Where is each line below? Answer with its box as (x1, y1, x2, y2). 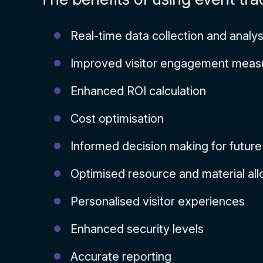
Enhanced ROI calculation (70, 84, 207, 98)
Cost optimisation (70, 112, 164, 126)
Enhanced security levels (70, 222, 204, 236)
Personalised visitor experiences (70, 194, 245, 208)
